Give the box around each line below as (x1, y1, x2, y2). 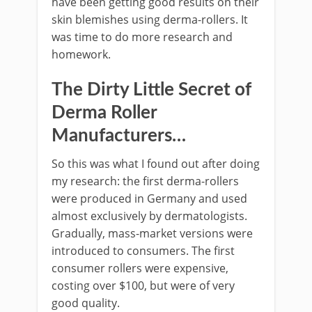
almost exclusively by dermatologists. (52, 208, 247, 224)
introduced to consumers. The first (52, 242, 235, 258)
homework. (52, 46, 111, 62)
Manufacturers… (52, 126, 186, 145)
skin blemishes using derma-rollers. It (52, 11, 248, 27)
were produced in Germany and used (52, 190, 247, 206)
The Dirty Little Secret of (52, 80, 251, 99)
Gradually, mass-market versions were (52, 225, 253, 241)
